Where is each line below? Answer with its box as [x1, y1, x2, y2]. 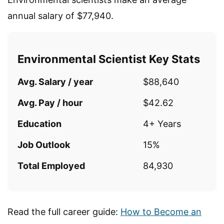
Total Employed [17, 160, 85, 171]
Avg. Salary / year [17, 76, 93, 87]
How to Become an [120, 206, 201, 217]
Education [17, 118, 61, 129]
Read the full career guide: [7, 206, 120, 217]
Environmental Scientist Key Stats [17, 52, 200, 66]
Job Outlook [17, 139, 70, 150]
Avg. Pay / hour [17, 97, 82, 108]
